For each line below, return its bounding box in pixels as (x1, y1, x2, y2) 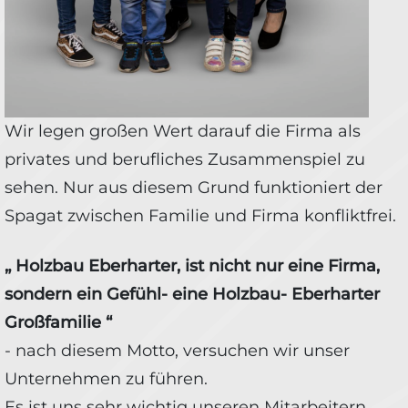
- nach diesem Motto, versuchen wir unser (5, 340, 350, 361)
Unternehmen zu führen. (5, 368, 208, 389)
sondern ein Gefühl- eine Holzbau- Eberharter (5, 283, 380, 304)
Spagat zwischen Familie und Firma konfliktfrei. (5, 205, 396, 226)
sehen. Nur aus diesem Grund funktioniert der (5, 177, 382, 198)
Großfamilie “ (5, 311, 112, 332)
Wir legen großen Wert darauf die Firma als (5, 120, 361, 141)
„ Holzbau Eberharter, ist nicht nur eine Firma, (5, 255, 380, 276)
